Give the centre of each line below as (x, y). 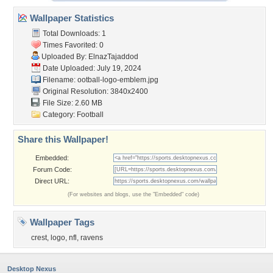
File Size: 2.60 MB (72, 103)
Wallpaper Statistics (71, 18)
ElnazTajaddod (113, 57)
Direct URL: (52, 181)
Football (90, 115)
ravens (92, 238)
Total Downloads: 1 (73, 34)
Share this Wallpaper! (63, 139)
